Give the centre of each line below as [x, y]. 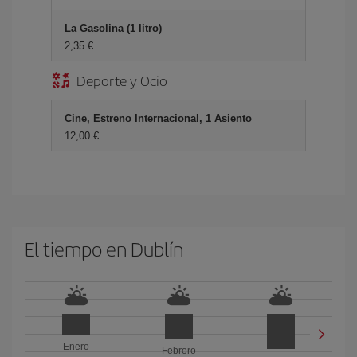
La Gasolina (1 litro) [113, 28]
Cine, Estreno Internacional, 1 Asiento [158, 118]
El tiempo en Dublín [104, 249]
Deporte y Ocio [122, 80]
